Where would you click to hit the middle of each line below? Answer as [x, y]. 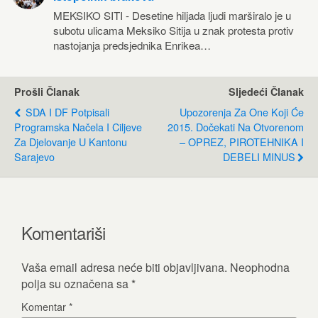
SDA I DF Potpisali [66, 112]
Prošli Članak [47, 92]
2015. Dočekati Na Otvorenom [236, 127]
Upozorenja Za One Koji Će [242, 112]
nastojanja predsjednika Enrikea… [132, 45]
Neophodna [260, 267]
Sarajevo [34, 157]
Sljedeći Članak [266, 92]
